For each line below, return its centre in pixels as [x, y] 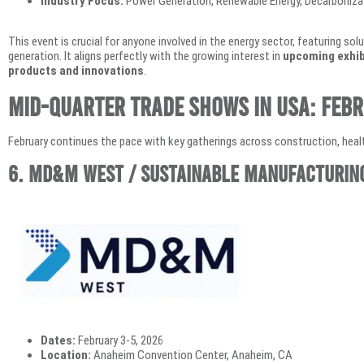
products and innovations [76, 71]
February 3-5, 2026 [119, 341]
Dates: [58, 341]
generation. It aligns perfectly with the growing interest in [145, 56]
